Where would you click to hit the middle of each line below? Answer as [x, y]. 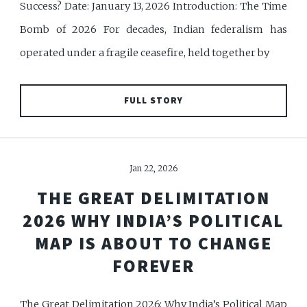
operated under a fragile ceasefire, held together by [145, 52]
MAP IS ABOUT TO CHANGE [153, 244]
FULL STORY [153, 101]
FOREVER [153, 266]
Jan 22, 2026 [153, 168]
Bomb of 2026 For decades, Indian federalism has [153, 29]
